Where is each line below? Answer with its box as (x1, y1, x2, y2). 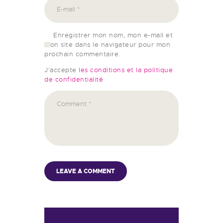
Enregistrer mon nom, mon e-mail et (53, 31, 173, 40)
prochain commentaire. (44, 50, 120, 59)
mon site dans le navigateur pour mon (44, 40, 170, 49)
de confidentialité (44, 75, 103, 84)
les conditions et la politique (79, 66, 173, 75)
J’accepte (44, 66, 79, 75)
